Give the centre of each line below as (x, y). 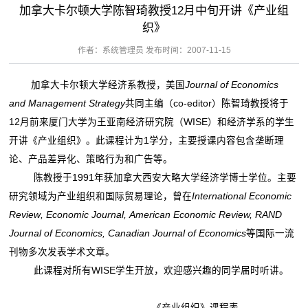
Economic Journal (85, 214)
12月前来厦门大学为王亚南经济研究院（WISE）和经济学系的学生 (151, 122)
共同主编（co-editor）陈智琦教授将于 (207, 103)
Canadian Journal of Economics (177, 233)
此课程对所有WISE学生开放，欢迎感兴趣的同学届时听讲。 (148, 270)
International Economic (241, 196)
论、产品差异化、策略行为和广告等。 (90, 159)
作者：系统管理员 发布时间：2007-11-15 (154, 50)
